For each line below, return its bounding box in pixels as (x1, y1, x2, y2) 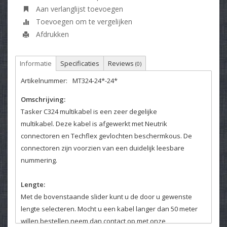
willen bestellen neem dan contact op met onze (21, 216, 166, 225)
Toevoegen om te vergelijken (34, 16, 132, 26)
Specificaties (60, 58, 99, 68)
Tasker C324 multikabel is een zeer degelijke (21, 106, 157, 116)
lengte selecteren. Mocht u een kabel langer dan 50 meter (21, 204, 198, 213)
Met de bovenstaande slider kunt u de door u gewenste (21, 192, 192, 201)
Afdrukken (34, 29, 69, 39)
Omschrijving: (21, 94, 65, 104)
